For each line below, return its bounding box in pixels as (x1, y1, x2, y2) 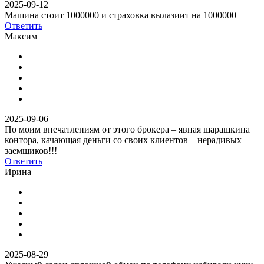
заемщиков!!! (5, 145, 57, 156)
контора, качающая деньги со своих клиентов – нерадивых (5, 134, 242, 145)
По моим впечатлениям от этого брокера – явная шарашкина (5, 124, 250, 134)
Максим (5, 31, 37, 41)
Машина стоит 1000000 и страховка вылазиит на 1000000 (5, 9, 236, 20)
